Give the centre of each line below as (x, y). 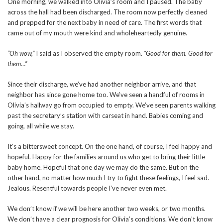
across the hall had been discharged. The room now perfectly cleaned (108, 12)
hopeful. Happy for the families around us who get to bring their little (106, 157)
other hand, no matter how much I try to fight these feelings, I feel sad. (108, 178)
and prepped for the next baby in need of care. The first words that (105, 23)
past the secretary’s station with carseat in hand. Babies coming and (105, 116)
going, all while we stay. (41, 126)
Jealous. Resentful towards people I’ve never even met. (87, 188)
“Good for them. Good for (178, 54)
